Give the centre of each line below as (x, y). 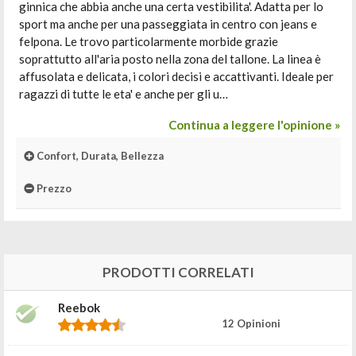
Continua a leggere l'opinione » (254, 125)
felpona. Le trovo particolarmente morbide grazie (149, 41)
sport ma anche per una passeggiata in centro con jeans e (168, 24)
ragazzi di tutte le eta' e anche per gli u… (124, 94)
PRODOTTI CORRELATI (178, 272)
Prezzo (53, 188)
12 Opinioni (251, 323)
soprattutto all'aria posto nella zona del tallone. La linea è (170, 59)
